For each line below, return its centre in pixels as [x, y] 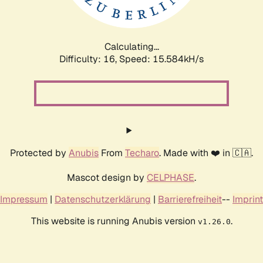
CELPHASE [171, 177]
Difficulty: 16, [89, 59]
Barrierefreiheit [190, 199]
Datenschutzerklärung [103, 199]
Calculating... [131, 46]
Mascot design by [107, 177]
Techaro [142, 153]
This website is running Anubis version [114, 221]
